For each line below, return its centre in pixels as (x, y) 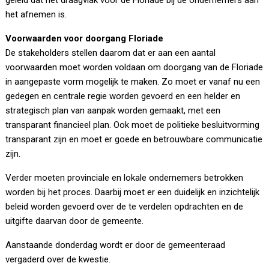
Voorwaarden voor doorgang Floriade (85, 39)
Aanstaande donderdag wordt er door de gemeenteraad (116, 245)
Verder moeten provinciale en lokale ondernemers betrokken (125, 178)
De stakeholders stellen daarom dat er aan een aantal (111, 53)
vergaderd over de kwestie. (58, 260)
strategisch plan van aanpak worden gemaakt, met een (113, 111)
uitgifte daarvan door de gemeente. (75, 221)
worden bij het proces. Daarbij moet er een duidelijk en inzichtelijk (133, 192)
